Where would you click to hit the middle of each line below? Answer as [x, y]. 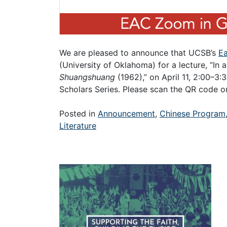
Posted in [79, 113]
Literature [78, 125]
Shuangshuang [87, 77]
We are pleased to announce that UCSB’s [139, 52]
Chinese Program [193, 113]
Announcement [126, 113]
